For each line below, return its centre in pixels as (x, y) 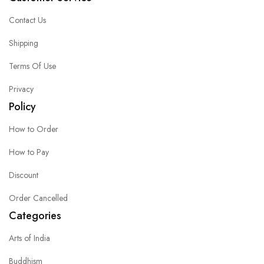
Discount (24, 175)
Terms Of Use (32, 66)
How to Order (34, 129)
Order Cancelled (38, 198)
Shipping (24, 43)
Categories (35, 216)
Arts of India (29, 238)
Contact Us (27, 20)
